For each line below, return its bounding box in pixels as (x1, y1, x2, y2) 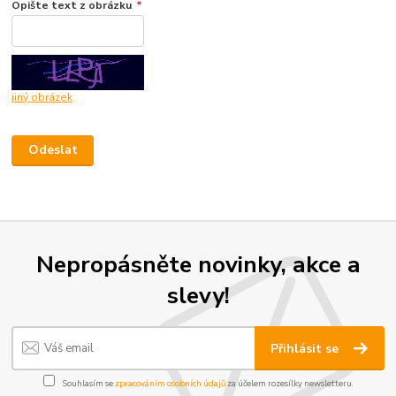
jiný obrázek (11, 89, 73, 104)
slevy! (166, 278, 230, 311)
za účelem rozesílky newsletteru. (225, 377, 354, 389)
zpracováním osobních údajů (114, 377, 225, 389)
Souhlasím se (60, 377, 115, 389)
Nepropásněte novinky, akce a (35, 247, 361, 280)
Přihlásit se (270, 340, 343, 358)
